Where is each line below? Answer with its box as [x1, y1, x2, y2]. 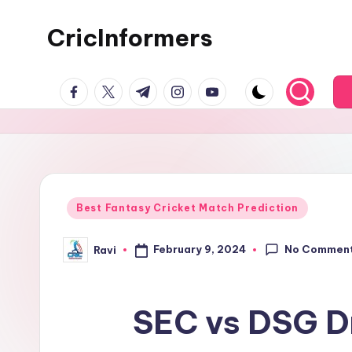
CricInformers [47, 23, 213, 53]
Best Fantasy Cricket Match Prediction [76, 202, 299, 214]
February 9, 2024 [152, 243, 246, 256]
